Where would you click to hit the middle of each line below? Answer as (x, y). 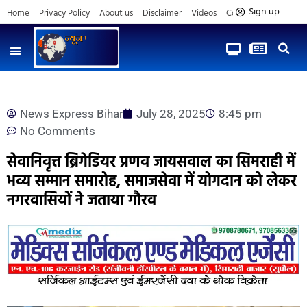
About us (116, 13)
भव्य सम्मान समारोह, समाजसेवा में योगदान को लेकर (152, 182)
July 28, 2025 (171, 113)
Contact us (246, 13)
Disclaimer (162, 13)
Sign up (264, 12)
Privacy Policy (64, 13)
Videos (204, 13)
